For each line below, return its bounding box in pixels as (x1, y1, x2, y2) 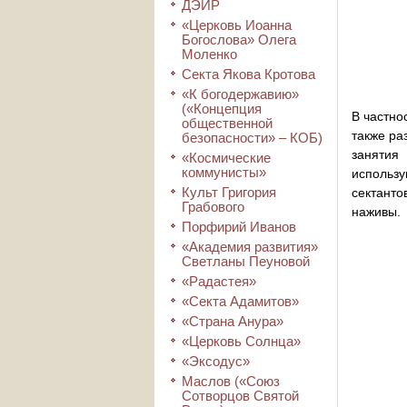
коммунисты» (182, 164, 266, 180)
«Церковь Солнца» (182, 333, 301, 349)
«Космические (182, 150, 271, 165)
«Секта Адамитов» (182, 293, 299, 309)
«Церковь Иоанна (182, 17, 292, 33)
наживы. (352, 204, 401, 219)
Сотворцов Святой (182, 388, 299, 403)
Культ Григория (182, 184, 276, 200)
